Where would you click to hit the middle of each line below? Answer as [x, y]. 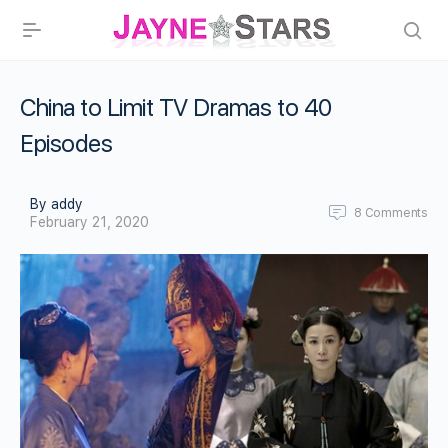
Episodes [66, 143]
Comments [396, 213]
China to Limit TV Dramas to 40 [176, 107]
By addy [56, 204]
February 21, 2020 [89, 222]
